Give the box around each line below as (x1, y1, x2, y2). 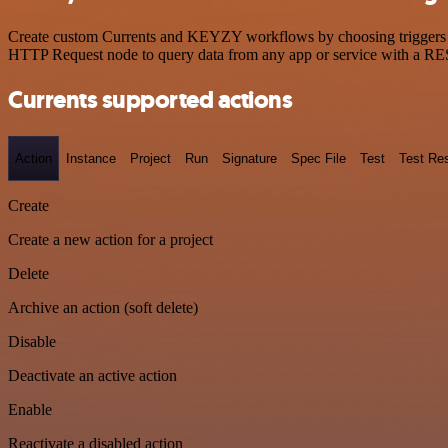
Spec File (291, 150, 346, 166)
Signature (222, 150, 277, 166)
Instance (66, 150, 116, 166)
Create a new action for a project (8, 231, 213, 249)
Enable (8, 401, 52, 419)
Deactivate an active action (8, 367, 177, 385)
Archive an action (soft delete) (8, 299, 198, 317)
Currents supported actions (8, 83, 293, 116)
